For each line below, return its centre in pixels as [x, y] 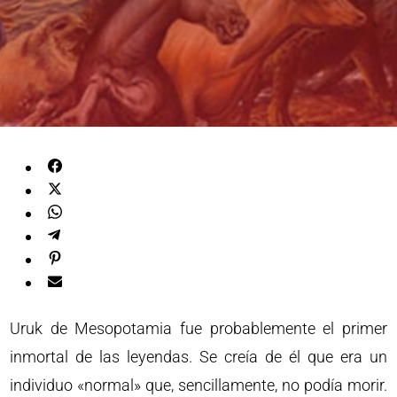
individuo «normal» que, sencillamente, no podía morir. [198, 385]
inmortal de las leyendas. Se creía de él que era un [198, 357]
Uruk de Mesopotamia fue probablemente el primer [198, 328]
